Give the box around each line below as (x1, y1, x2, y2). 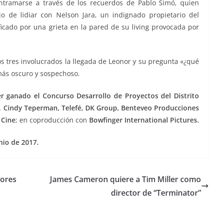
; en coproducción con (15, 115, 89, 125)
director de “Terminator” (111, 187, 201, 199)
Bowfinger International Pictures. (89, 115, 199, 125)
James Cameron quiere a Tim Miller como (50, 174, 201, 185)
